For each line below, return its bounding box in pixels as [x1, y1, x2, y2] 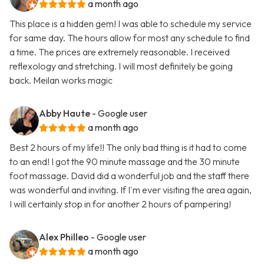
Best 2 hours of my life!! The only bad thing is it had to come [9, 141, 247, 154]
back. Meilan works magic [9, 74, 113, 87]
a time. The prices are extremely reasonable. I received [9, 46, 230, 58]
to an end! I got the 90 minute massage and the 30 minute [9, 156, 240, 168]
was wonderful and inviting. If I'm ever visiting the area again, [9, 184, 252, 196]
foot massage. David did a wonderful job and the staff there [9, 170, 249, 182]
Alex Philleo [39, 231, 89, 243]
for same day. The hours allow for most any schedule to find [9, 32, 250, 44]
